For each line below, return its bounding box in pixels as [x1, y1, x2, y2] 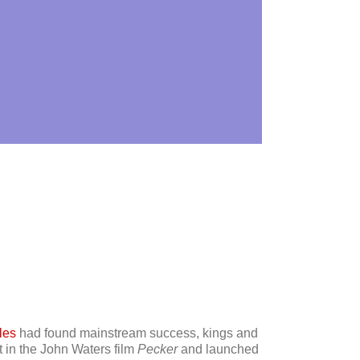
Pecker [137, 342, 178, 357]
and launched [177, 342, 259, 357]
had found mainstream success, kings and [15, 326, 258, 341]
